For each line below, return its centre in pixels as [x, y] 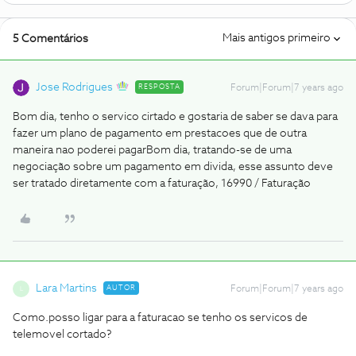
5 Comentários [50, 39]
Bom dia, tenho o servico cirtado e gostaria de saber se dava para [175, 117]
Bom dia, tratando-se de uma [219, 150]
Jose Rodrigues [74, 87]
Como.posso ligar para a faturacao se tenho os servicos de [160, 318]
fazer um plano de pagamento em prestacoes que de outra [160, 133]
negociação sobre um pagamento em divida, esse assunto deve [173, 167]
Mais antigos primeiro [277, 38]
